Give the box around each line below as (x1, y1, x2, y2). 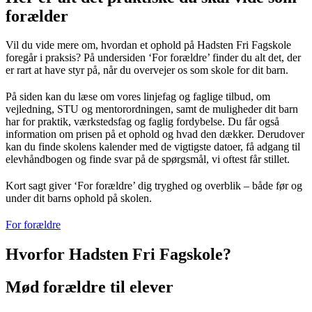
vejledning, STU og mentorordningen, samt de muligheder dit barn (6, 103, 298, 116)
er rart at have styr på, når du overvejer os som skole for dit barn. (6, 64, 288, 77)
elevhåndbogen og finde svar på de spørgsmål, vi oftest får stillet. (6, 153, 290, 166)
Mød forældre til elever (6, 278, 173, 297)
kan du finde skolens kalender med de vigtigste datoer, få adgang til (6, 141, 300, 153)
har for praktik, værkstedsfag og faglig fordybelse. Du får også (6, 116, 279, 128)
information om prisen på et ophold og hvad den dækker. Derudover (6, 128, 304, 141)
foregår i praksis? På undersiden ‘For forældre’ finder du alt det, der (6, 52, 301, 64)
